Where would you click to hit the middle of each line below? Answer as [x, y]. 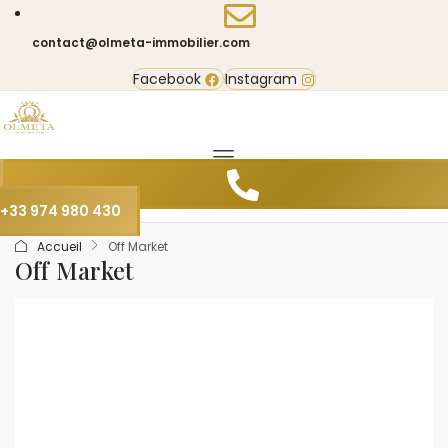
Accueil [59, 246]
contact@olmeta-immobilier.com [141, 42]
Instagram [261, 79]
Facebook [167, 79]
